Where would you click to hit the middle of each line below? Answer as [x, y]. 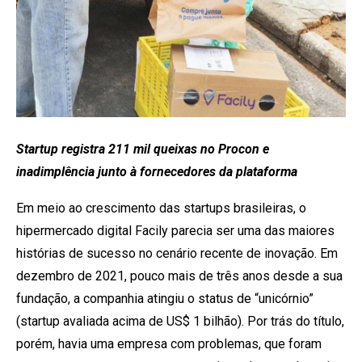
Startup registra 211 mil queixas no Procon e [143, 149]
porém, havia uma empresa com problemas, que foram [169, 343]
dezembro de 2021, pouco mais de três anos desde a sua [179, 276]
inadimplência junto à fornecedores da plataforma [157, 171]
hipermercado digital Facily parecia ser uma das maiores [175, 230]
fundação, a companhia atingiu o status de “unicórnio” [165, 298]
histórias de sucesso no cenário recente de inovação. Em [177, 253]
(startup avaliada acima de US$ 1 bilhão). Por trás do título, [180, 321]
